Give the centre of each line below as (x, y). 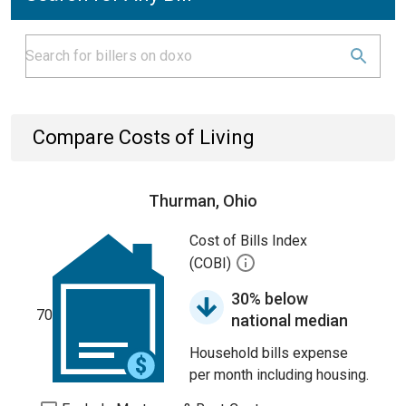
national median (290, 320)
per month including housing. (279, 375)
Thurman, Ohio (203, 201)
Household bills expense (269, 353)
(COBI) (212, 264)
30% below (270, 299)
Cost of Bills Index (248, 241)
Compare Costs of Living (144, 137)
